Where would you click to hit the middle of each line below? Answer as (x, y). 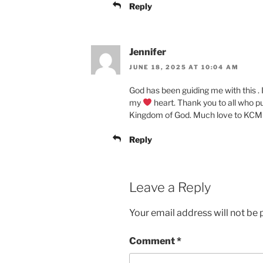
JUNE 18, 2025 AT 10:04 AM (184, 67)
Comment (153, 241)
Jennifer (148, 52)
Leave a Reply (170, 188)
